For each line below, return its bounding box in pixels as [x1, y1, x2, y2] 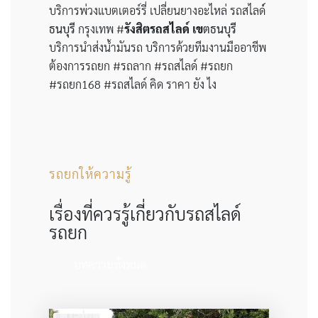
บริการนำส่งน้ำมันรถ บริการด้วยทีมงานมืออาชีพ [48, 39, 266, 55]
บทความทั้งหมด [73, 256, 146, 272]
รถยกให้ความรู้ [48, 165, 132, 182]
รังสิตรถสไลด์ [124, 21, 192, 36]
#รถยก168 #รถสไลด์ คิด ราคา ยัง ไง [48, 76, 216, 92]
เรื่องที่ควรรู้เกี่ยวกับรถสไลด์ [48, 201, 241, 225]
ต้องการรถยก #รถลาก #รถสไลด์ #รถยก [48, 57, 233, 73]
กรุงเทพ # [75, 21, 124, 36]
